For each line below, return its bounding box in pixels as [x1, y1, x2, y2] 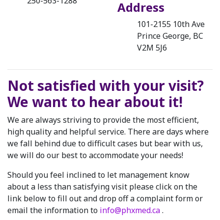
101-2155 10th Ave [137, 19, 205, 29]
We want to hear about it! [7, 92, 183, 111]
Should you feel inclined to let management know [7, 169, 190, 180]
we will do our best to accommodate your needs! [7, 150, 183, 161]
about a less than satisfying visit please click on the [7, 181, 197, 192]
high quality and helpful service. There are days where [7, 126, 209, 137]
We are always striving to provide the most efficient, [7, 114, 199, 125]
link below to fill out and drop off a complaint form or [7, 193, 203, 204]
